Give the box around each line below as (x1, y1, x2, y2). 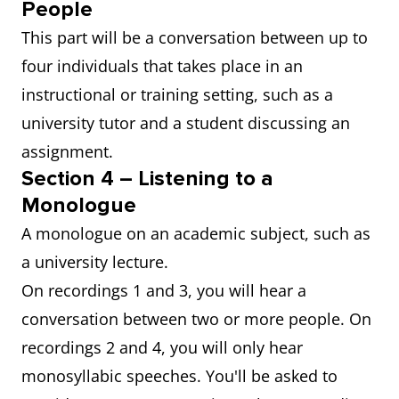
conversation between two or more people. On (21, 308, 371, 330)
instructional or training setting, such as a (21, 84, 333, 105)
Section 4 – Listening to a (21, 166, 273, 191)
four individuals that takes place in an (21, 55, 303, 77)
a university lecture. (21, 251, 177, 273)
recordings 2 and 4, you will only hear (21, 337, 303, 358)
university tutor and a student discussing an (21, 112, 350, 134)
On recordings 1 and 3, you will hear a (21, 280, 306, 301)
